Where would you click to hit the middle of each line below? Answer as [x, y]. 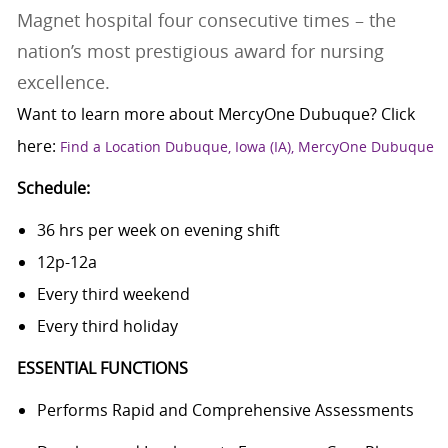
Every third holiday [107, 326]
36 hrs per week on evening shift [158, 230]
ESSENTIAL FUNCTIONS [102, 368]
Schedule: [53, 188]
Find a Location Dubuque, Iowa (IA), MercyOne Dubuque [248, 147]
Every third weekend [113, 294]
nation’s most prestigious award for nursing [200, 51]
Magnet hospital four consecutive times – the [206, 20]
